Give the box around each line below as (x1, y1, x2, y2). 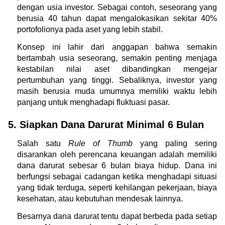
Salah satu (17, 139, 69, 148)
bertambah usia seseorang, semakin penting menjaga (17, 53, 217, 62)
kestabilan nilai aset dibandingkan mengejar (17, 64, 217, 73)
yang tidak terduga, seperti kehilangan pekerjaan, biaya (17, 183, 217, 192)
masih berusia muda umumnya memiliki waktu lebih (17, 86, 217, 95)
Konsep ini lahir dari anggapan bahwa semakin (17, 42, 217, 51)
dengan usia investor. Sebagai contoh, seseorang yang (17, 3, 217, 12)
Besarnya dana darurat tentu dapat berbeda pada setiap (17, 211, 217, 220)
